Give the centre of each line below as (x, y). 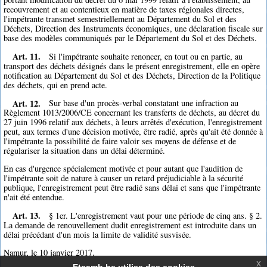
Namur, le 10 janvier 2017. (49, 253)
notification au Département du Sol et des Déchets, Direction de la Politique (132, 75)
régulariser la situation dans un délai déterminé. (85, 151)
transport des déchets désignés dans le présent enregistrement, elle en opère (132, 66)
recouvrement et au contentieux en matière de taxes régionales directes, (124, 10)
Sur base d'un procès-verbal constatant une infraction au (144, 103)
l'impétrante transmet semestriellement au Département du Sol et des (120, 19)
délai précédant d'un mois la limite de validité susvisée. (98, 234)
